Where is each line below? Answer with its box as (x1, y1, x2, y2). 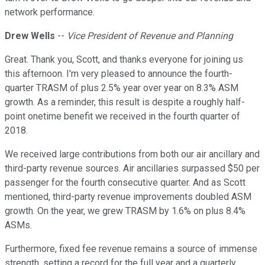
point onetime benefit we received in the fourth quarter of (5, 111, 240, 122)
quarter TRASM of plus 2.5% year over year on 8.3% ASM (5, 82, 238, 94)
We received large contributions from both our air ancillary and (5, 148, 260, 160)
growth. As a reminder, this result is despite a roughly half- (5, 96, 245, 108)
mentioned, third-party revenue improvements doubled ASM (5, 191, 251, 203)
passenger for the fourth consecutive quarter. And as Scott (5, 177, 245, 189)
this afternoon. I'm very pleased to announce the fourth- (5, 68, 232, 80)
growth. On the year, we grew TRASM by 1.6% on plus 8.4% (5, 205, 245, 217)
